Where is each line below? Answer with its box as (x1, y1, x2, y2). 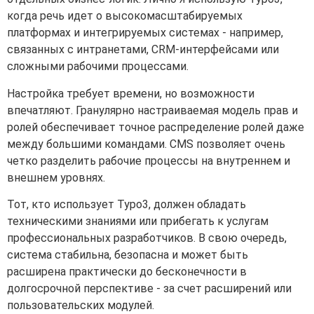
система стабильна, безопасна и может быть (7, 248, 248, 262)
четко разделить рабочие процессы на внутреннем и (7, 153, 290, 168)
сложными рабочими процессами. (7, 60, 189, 74)
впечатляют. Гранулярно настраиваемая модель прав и (7, 103, 298, 117)
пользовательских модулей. (7, 299, 154, 313)
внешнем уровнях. (7, 170, 105, 184)
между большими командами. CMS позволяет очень (7, 137, 285, 151)
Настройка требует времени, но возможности (7, 86, 254, 100)
